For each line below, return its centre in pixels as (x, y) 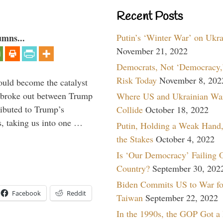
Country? (133, 168)
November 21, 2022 (152, 51)
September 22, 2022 (182, 197)
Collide (130, 109)
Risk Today (137, 80)
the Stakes (135, 139)
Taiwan (130, 197)
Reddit (76, 193)
